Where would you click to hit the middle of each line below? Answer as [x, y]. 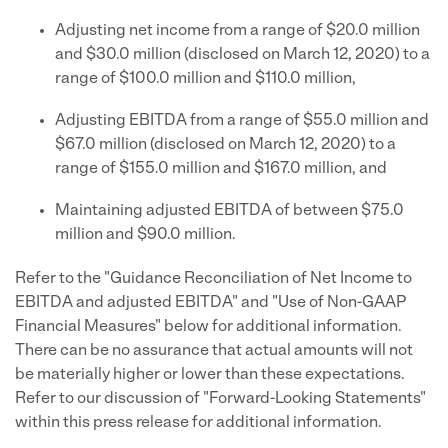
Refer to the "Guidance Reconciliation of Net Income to [213, 279]
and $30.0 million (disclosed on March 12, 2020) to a [242, 55]
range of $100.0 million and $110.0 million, [205, 79]
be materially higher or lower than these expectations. [210, 375]
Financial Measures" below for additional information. [208, 327]
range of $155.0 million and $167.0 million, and [221, 169]
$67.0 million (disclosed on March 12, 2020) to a [225, 145]
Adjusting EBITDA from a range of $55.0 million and [242, 121]
